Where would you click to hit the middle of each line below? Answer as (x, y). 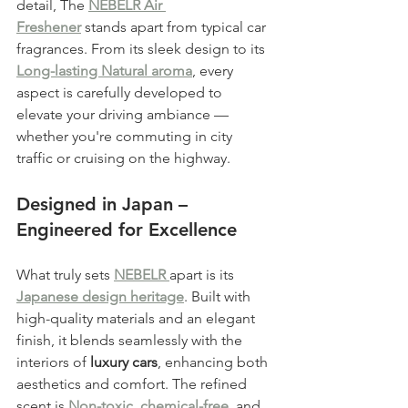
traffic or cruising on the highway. (123, 158)
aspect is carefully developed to (121, 93)
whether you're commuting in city (126, 137)
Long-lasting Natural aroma (104, 71)
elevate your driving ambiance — (124, 115)
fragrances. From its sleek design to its (143, 49)
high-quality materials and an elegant (138, 319)
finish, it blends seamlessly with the (131, 341)
